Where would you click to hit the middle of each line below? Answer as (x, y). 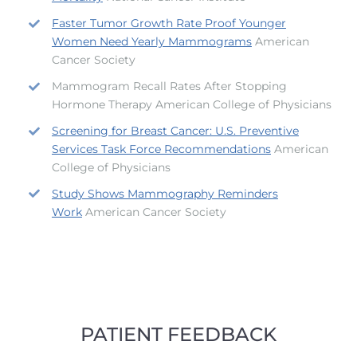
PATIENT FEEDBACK (178, 335)
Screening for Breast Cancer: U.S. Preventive (175, 130)
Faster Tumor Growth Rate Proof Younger (169, 24)
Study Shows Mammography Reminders (165, 193)
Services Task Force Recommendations (161, 149)
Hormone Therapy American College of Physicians (191, 105)
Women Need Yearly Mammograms (151, 42)
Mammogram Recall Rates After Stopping (169, 86)
